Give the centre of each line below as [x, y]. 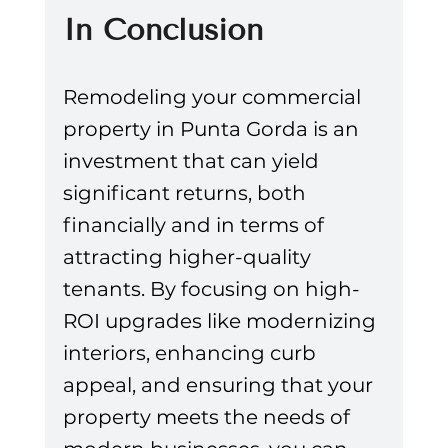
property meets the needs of [208, 417]
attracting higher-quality [189, 257]
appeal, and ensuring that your [220, 385]
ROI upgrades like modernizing [221, 321]
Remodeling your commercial [214, 97]
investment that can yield [193, 161]
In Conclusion [162, 30]
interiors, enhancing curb [191, 353]
